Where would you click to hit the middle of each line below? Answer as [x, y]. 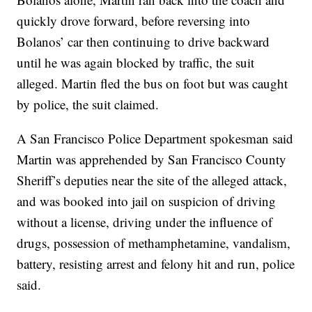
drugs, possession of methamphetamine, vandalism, [154, 243]
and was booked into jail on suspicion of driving [147, 201]
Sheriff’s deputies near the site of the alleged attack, [152, 180]
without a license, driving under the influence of [145, 222]
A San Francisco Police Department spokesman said [155, 138]
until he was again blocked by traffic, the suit [136, 62]
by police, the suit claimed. [88, 104]
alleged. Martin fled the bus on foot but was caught [153, 83]
